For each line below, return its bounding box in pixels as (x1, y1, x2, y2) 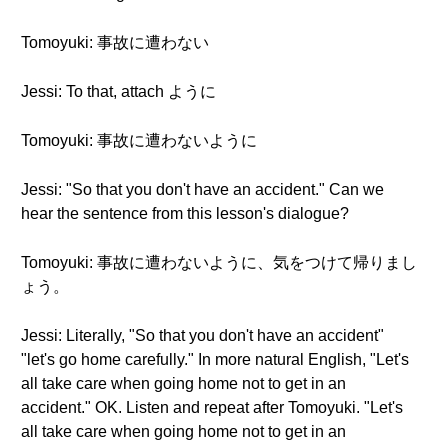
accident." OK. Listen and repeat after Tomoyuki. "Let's (21, 399, 403, 416)
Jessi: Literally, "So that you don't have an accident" (21, 327, 384, 344)
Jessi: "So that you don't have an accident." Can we (21, 181, 384, 198)
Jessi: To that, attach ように (21, 83, 216, 100)
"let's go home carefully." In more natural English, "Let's (21, 351, 409, 368)
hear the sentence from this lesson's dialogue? (21, 205, 349, 222)
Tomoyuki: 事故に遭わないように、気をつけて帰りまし (21, 254, 417, 271)
